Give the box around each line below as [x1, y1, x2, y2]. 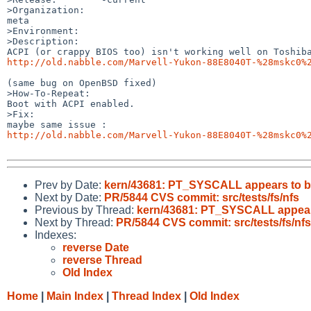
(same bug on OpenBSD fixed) [7, 77, 157, 88]
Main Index [47, 289, 103, 302]
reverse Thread [62, 253, 142, 266]
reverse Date [62, 241, 129, 253]
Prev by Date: [35, 178, 104, 191]
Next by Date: [35, 191, 104, 203]
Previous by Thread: [35, 203, 137, 216]
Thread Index [112, 289, 181, 302]
